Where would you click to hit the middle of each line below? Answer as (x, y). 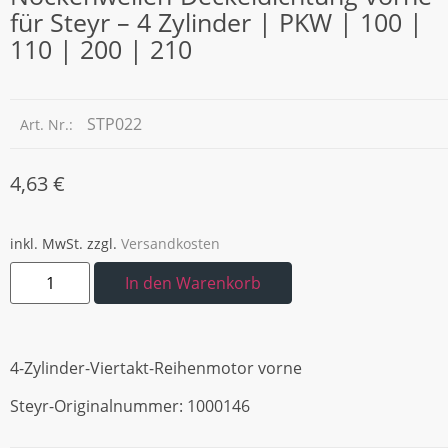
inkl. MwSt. (46, 243)
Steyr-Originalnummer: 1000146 (130, 406)
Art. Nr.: (48, 124)
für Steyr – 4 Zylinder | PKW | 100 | (216, 21)
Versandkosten (170, 243)
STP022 (114, 123)
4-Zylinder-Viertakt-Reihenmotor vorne (156, 367)
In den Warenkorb (193, 282)
